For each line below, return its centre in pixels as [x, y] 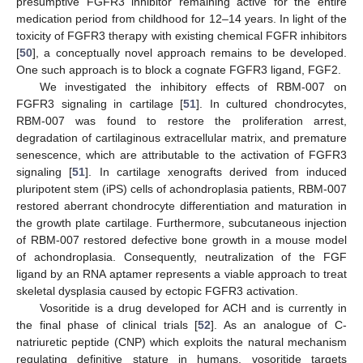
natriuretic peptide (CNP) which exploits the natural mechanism [181, 342]
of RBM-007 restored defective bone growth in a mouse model [181, 240]
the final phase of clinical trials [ [107, 325]
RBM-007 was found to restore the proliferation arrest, [181, 121]
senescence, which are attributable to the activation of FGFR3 [181, 155]
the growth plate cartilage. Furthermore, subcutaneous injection [181, 223]
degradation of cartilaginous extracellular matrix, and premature [181, 138]
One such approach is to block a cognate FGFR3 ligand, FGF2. [179, 70]
